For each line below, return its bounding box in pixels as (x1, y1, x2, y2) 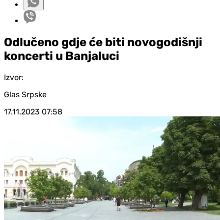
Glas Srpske (4, 89, 47, 99)
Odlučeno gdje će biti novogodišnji (4, 35, 202, 49)
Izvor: (4, 72, 24, 82)
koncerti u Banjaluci (4, 49, 119, 63)
